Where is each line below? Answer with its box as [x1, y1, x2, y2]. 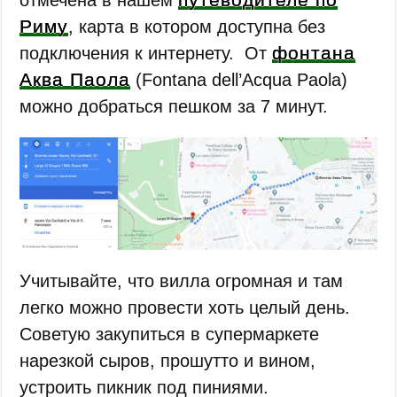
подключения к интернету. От [19, 43, 273, 63]
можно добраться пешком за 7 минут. [19, 96, 329, 116]
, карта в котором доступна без [68, 16, 326, 36]
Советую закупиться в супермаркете [19, 324, 320, 344]
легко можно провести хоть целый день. [19, 298, 351, 317]
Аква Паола [19, 68, 131, 90]
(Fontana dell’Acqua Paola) [130, 69, 348, 90]
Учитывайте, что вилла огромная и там [19, 271, 344, 291]
